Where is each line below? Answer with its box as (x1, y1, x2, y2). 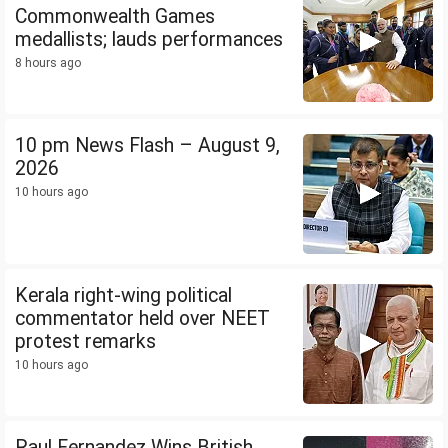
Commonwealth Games (15, 5, 215, 29)
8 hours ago (15, 56, 81, 71)
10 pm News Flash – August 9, (15, 134, 280, 158)
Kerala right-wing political (15, 284, 232, 308)
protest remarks (15, 330, 156, 354)
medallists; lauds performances (15, 28, 283, 52)
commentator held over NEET (15, 307, 270, 331)
